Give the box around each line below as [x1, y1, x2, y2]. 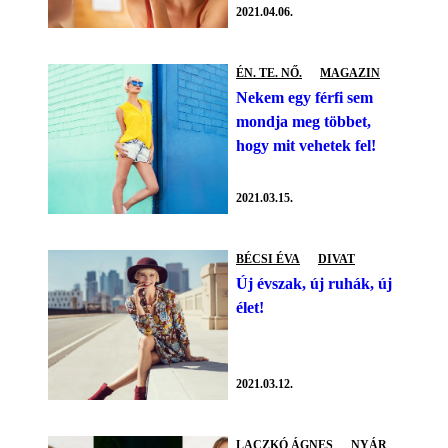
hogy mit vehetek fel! [236, 137, 376, 155]
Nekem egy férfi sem [236, 89, 373, 107]
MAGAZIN [320, 66, 380, 81]
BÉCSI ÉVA [236, 251, 300, 266]
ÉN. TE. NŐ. [236, 65, 302, 80]
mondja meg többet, [236, 113, 371, 131]
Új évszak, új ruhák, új [236, 275, 392, 293]
